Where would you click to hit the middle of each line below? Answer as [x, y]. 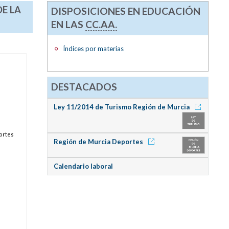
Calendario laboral [83, 166]
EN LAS [68, 24]
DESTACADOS [84, 87]
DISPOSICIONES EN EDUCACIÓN [126, 11]
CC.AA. [101, 24]
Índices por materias [93, 48]
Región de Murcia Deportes [99, 141]
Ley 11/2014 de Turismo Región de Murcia [122, 107]
